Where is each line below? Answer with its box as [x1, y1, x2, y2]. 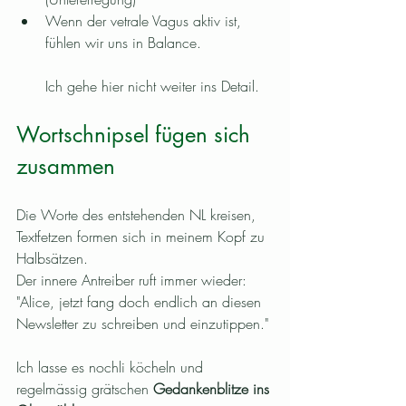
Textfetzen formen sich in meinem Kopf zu [16, 227, 269, 247]
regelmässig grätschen [16, 379, 153, 400]
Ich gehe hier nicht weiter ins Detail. [45, 76, 264, 97]
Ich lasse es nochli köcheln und [16, 357, 208, 378]
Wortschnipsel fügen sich [16, 121, 256, 150]
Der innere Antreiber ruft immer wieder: [16, 270, 251, 291]
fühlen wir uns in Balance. [45, 33, 201, 53]
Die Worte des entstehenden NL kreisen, [16, 205, 260, 226]
